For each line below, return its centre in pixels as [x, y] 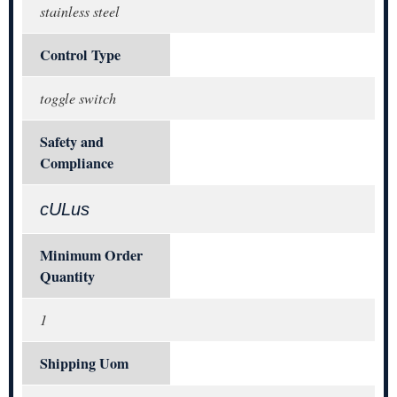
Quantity [67, 276]
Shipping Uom [84, 363]
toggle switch [78, 97]
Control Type [80, 54]
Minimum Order [91, 255]
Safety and [72, 141]
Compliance [77, 163]
